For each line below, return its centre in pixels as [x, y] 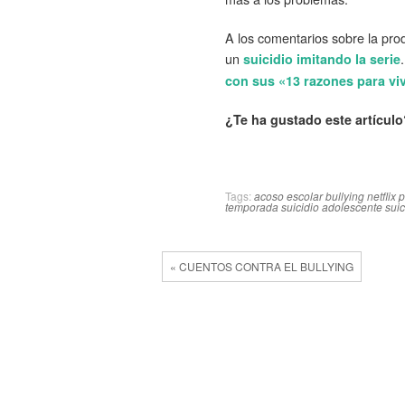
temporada [252, 206]
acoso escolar [288, 195]
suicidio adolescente [332, 206]
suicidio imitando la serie [322, 58]
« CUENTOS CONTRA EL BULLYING [262, 266]
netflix [381, 195]
